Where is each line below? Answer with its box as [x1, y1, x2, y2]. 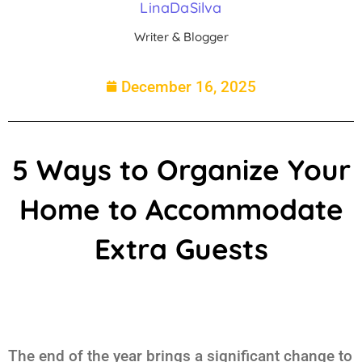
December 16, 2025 [121, 77, 256, 96]
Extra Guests [94, 230, 268, 267]
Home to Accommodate [19, 191, 343, 227]
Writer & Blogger [133, 28, 229, 44]
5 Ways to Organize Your [11, 151, 351, 187]
